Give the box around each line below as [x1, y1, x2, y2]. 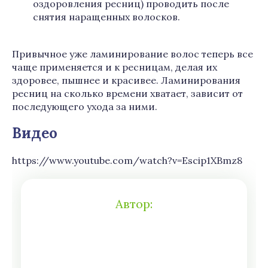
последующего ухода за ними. [12, 100, 157, 112]
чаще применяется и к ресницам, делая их [12, 61, 217, 73]
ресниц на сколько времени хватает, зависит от [12, 87, 243, 99]
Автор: [115, 196, 153, 211]
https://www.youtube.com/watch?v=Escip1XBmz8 [12, 154, 242, 166]
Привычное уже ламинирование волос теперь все [12, 48, 253, 60]
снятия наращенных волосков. [33, 11, 180, 23]
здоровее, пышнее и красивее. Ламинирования [12, 74, 240, 86]
